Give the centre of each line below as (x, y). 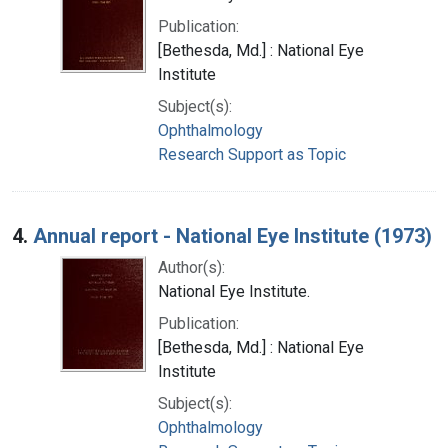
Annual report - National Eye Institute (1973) (232, 235)
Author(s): (191, 267)
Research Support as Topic (252, 154)
